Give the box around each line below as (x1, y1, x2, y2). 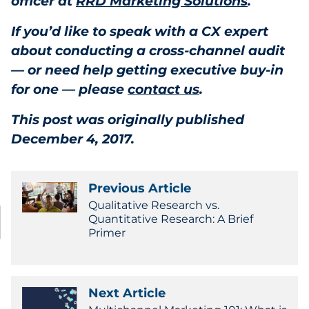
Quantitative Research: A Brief (88, 212, 253, 226)
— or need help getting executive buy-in (11, 62, 283, 78)
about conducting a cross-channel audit (11, 43, 285, 59)
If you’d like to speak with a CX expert (11, 23, 268, 39)
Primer (88, 226, 126, 239)
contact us (128, 81, 199, 97)
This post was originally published (11, 112, 244, 128)
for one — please (11, 81, 128, 97)
